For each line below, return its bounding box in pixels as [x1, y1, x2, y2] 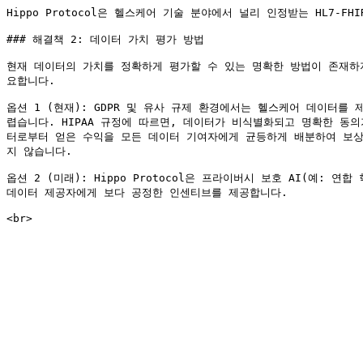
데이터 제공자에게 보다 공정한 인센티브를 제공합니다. [6, 186, 288, 199]
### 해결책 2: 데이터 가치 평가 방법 [6, 33, 204, 45]
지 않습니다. [6, 145, 72, 157]
